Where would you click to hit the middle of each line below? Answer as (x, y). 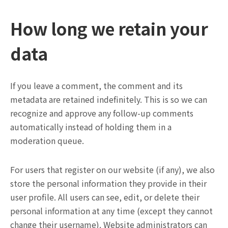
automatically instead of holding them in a (91, 126)
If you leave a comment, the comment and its (96, 85)
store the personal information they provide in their (108, 183)
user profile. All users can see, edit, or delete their (105, 197)
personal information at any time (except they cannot (111, 210)
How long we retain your (109, 28)
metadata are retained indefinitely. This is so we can (109, 99)
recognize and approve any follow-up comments (102, 113)
